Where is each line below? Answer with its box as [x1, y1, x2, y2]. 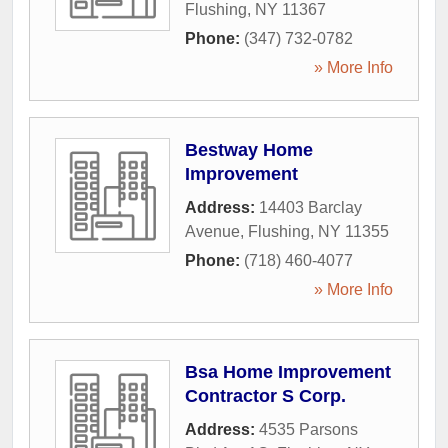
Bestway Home [185, 140, 313, 160]
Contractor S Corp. [185, 386, 346, 406]
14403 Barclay [259, 199, 362, 216]
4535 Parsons [259, 421, 358, 438]
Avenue [185, 223, 240, 240]
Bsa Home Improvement [185, 362, 391, 382]
